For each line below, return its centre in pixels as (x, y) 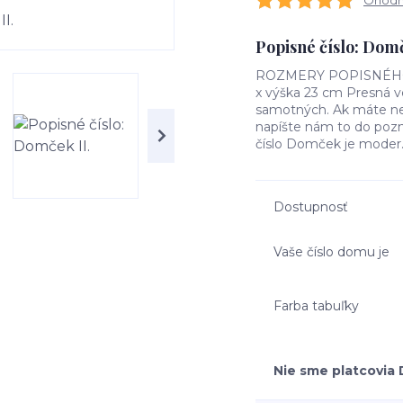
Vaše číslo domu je (331, 251)
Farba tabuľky (316, 305)
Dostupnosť (311, 207)
